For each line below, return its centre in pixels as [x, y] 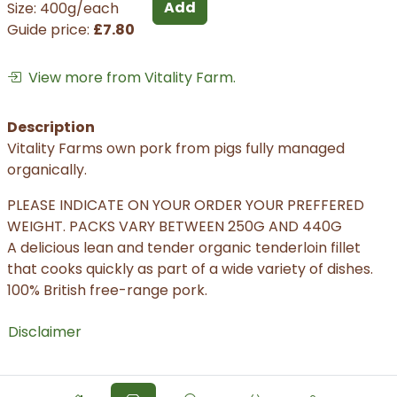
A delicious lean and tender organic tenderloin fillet [184, 248]
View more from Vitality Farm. [128, 77]
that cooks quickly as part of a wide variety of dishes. [190, 269]
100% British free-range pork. [107, 291]
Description [51, 128]
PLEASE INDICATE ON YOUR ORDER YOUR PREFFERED [186, 206]
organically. [47, 170]
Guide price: [50, 29]
